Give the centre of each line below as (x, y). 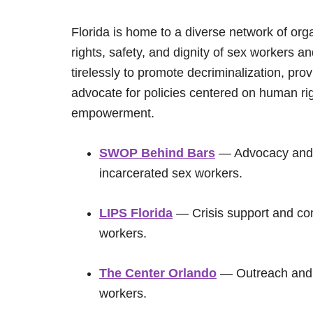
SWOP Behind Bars (157, 153)
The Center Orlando (158, 273)
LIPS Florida (136, 213)
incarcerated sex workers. (171, 173)
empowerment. (113, 113)
